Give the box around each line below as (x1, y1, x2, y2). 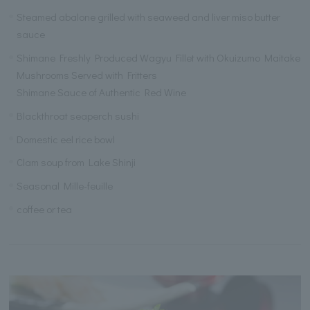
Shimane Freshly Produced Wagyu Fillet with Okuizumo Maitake (17, 51, 301, 64)
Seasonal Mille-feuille (17, 179, 113, 192)
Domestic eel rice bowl (17, 131, 116, 146)
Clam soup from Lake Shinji (17, 155, 136, 170)
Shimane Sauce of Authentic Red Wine (17, 85, 187, 99)
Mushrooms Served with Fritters (17, 68, 158, 82)
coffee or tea (17, 201, 73, 216)
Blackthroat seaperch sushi (17, 108, 140, 122)
